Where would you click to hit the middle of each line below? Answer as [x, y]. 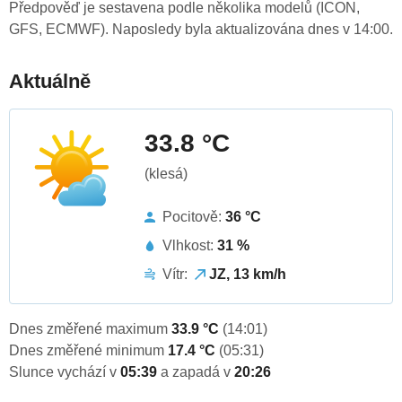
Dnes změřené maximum [90, 329]
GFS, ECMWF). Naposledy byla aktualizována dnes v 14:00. [201, 30]
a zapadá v [197, 372]
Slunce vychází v [65, 372]
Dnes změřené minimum [88, 351]
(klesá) [166, 174]
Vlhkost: [190, 246]
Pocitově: [194, 217]
